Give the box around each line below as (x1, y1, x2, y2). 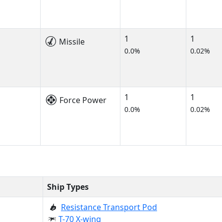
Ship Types (47, 181, 89, 192)
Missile (57, 36, 85, 47)
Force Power (57, 95, 107, 106)
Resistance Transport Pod (61, 202, 157, 213)
